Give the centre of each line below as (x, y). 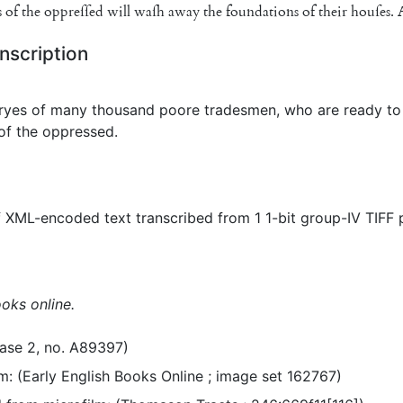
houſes (371, 11)
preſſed (82, 11)
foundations (262, 11)
